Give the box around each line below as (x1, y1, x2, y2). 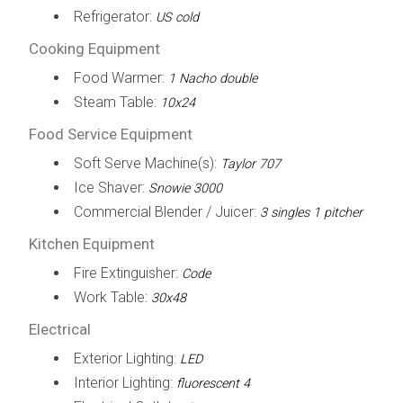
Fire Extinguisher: (73, 264, 182, 282)
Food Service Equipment (28, 124, 193, 143)
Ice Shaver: (73, 178, 148, 196)
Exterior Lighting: (73, 349, 180, 367)
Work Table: (73, 288, 151, 306)
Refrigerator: (73, 7, 156, 25)
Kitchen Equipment (28, 234, 155, 253)
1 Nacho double (167, 70, 257, 86)
